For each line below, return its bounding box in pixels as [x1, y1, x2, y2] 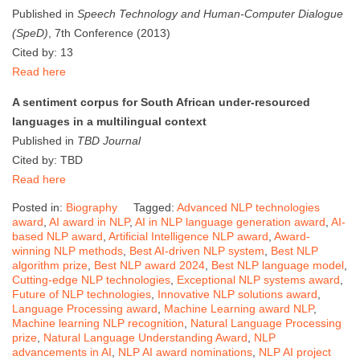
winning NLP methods [12, 243, 123, 257]
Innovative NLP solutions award [157, 287, 317, 301]
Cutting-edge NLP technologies [12, 272, 170, 286]
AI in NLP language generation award [135, 215, 325, 228]
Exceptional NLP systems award [177, 272, 340, 286]
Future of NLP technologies [12, 287, 151, 301]
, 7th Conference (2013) [48, 26, 170, 39]
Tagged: [133, 200, 177, 214]
